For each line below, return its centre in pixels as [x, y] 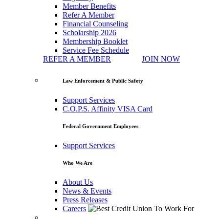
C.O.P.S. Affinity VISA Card [108, 109]
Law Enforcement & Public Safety [103, 80]
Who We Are [77, 163]
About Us [78, 182]
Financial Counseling [95, 23]
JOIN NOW [161, 59]
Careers [74, 208]
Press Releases [85, 199]
